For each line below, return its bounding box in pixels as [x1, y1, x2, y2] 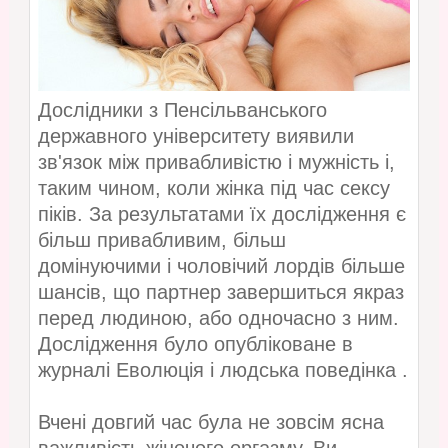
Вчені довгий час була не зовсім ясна [37, 411, 384, 434]
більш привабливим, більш [37, 229, 286, 252]
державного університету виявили [37, 125, 354, 148]
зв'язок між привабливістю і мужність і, [37, 151, 395, 174]
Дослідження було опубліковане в [37, 333, 353, 356]
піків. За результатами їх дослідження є [37, 203, 406, 226]
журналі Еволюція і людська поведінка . [37, 359, 408, 382]
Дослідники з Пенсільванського [37, 99, 327, 122]
